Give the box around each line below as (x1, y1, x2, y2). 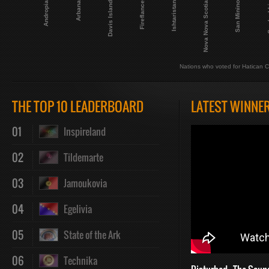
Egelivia (58, 202, 92, 216)
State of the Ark (58, 228, 121, 242)
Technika (58, 253, 97, 268)
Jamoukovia (58, 176, 107, 190)
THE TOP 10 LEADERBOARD (12, 97, 144, 116)
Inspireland (58, 124, 106, 139)
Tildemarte (58, 150, 103, 165)
